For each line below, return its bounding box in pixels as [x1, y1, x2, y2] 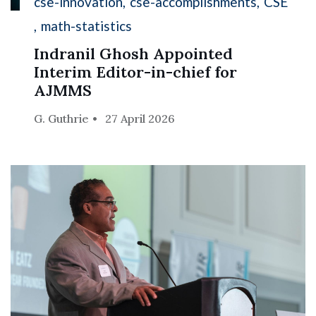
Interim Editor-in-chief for [34, 62, 238, 83]
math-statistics [41, 18, 133, 35]
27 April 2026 [105, 111, 176, 126]
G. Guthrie [34, 111, 90, 126]
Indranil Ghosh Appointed [34, 44, 233, 64]
